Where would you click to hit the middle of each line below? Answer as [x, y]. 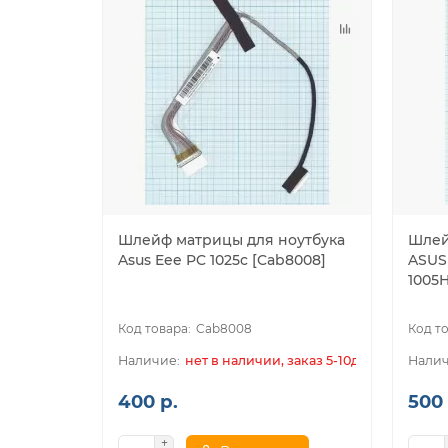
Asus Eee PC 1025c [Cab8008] [222, 260]
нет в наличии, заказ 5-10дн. [278, 361]
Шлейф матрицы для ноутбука [231, 240]
